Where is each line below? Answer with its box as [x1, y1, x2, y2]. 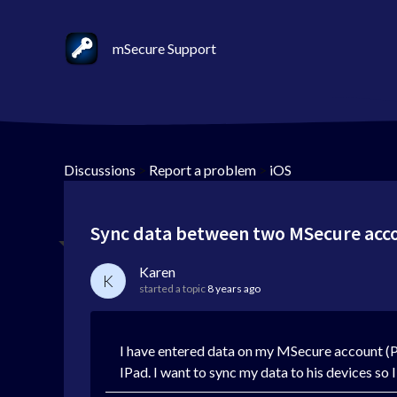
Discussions [64, 161, 136, 178]
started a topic [139, 282, 207, 295]
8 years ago [207, 282, 261, 295]
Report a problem [149, 161, 256, 178]
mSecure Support [113, 40, 216, 57]
